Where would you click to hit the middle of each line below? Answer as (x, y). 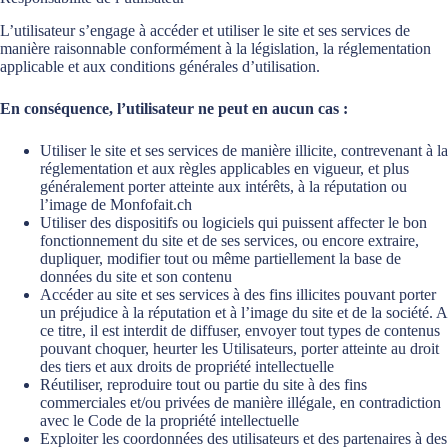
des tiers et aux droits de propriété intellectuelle (187, 366)
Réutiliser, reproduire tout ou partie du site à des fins (203, 384)
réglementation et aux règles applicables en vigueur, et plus (224, 168)
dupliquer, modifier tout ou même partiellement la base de (220, 258)
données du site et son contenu (136, 276)
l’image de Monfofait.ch (116, 204)
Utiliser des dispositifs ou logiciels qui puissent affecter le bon (233, 222)
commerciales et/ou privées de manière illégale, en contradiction (240, 402)
